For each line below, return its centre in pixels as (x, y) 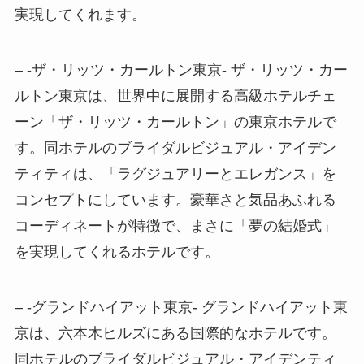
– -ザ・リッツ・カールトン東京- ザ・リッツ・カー (181, 70)
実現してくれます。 (80, 15)
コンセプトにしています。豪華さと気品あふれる (175, 200)
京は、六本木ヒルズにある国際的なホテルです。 (175, 333)
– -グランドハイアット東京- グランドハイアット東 (181, 307)
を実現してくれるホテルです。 (117, 252)
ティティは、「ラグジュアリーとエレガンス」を (175, 174)
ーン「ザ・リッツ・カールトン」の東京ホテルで (175, 122)
